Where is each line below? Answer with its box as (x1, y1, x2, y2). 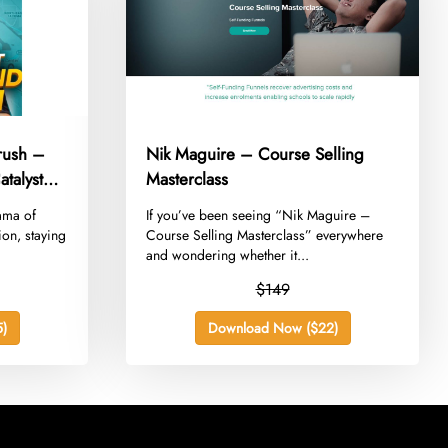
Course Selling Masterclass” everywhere (146, 225, 384, 246)
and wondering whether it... (146, 245, 310, 266)
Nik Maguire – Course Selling (146, 142, 365, 167)
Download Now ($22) (207, 318, 338, 339)
